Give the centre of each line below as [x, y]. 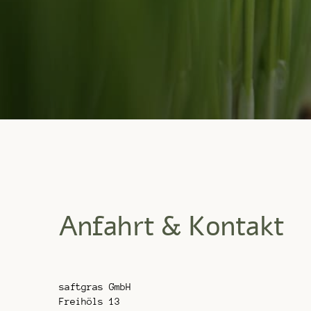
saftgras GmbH [95, 286]
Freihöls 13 [89, 301]
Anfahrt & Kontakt [171, 226]
